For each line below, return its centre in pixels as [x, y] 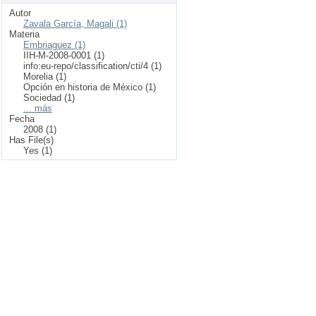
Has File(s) [31, 140]
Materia [24, 34]
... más [38, 108]
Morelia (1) [45, 77]
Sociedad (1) [49, 98]
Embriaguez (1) [54, 45]
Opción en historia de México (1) [90, 87]
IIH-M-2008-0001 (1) [64, 55]
